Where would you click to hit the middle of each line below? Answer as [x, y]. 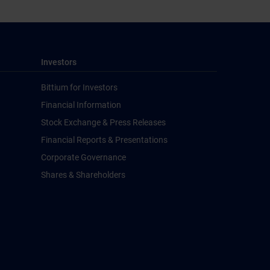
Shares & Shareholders [83, 175]
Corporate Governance [83, 157]
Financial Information [81, 105]
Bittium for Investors [79, 87]
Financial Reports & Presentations [104, 140]
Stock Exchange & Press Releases [103, 122]
